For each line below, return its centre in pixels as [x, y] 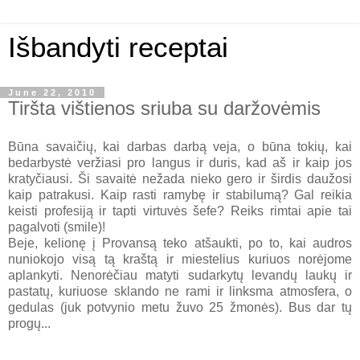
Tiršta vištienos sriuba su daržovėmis [164, 108]
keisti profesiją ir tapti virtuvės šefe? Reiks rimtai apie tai [180, 211]
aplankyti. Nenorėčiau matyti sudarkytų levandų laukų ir [180, 275]
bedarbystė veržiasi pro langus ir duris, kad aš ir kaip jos [180, 162]
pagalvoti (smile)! [57, 227]
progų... [29, 323]
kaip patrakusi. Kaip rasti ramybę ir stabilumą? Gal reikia [180, 194]
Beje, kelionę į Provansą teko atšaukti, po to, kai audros [180, 243]
